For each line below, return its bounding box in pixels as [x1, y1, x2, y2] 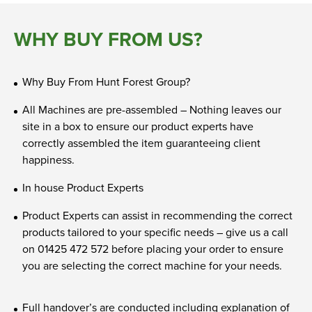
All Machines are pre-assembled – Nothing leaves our [22, 101, 281, 118]
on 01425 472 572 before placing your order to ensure [22, 240, 283, 257]
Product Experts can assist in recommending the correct [22, 207, 292, 224]
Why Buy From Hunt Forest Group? [22, 73, 190, 90]
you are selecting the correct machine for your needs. [22, 257, 282, 274]
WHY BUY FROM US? [14, 24, 203, 54]
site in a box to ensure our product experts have [22, 118, 253, 134]
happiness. [22, 151, 75, 168]
